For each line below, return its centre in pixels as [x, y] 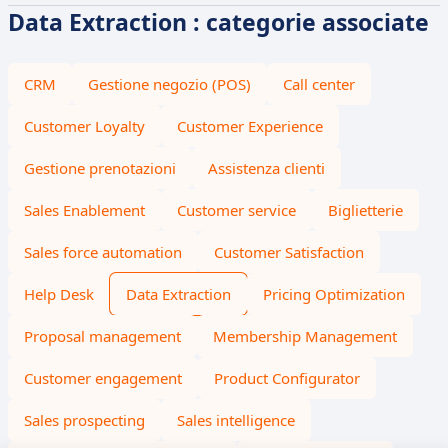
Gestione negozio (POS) [169, 84]
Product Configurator [287, 378]
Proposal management [102, 336]
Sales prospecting [84, 420]
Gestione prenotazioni [100, 168]
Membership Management [305, 336]
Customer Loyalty [84, 126]
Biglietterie [365, 210]
